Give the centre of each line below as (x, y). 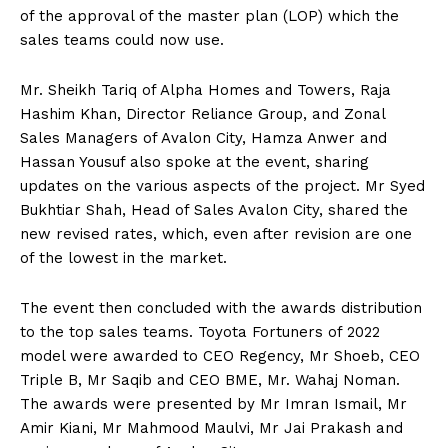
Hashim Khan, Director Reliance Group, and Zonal (202, 114)
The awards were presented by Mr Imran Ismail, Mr (213, 404)
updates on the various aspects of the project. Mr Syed (222, 186)
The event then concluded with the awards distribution (221, 308)
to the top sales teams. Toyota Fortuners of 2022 (200, 332)
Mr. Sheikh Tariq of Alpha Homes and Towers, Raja (205, 90)
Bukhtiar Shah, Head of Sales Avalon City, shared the (214, 210)
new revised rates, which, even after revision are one (216, 234)
